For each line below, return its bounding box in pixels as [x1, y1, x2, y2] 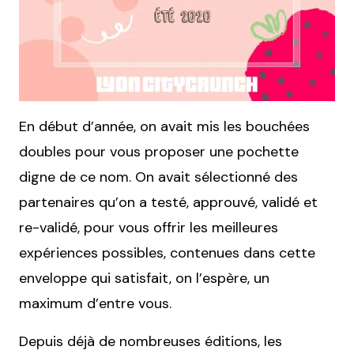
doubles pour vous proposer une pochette [19, 142, 299, 161]
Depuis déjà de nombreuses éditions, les [19, 332, 282, 351]
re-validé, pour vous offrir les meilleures [19, 218, 278, 237]
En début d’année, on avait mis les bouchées [19, 117, 310, 136]
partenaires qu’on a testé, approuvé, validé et [19, 193, 318, 212]
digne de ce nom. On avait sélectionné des [19, 168, 298, 186]
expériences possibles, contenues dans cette [19, 243, 315, 262]
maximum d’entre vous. [19, 294, 171, 313]
